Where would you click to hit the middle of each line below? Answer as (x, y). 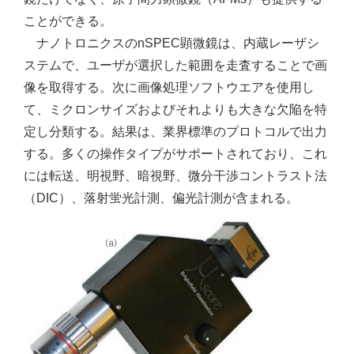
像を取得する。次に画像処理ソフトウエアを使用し (169, 87)
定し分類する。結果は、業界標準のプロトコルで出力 (175, 132)
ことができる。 (68, 21)
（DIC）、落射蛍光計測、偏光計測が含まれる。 (161, 198)
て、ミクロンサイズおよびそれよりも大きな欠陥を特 (175, 109)
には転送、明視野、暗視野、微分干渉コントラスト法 (175, 176)
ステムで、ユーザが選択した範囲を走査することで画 (175, 65)
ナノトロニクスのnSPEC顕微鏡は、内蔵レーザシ (171, 43)
